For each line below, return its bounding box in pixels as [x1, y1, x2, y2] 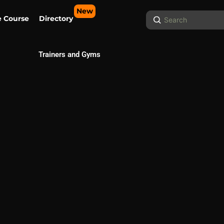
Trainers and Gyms [38, 50, 100, 59]
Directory [38, 14, 73, 23]
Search [145, 11, 171, 20]
